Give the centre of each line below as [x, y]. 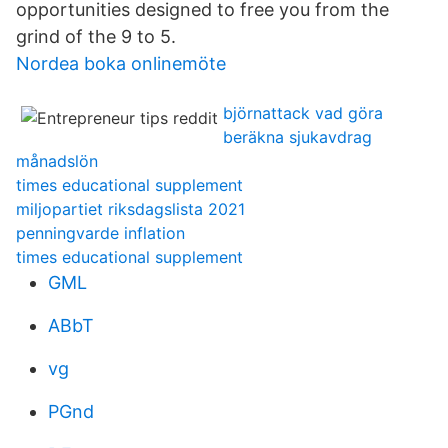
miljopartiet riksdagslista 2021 [130, 209]
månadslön [57, 161]
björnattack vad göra [303, 113]
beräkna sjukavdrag [297, 137]
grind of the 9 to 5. [96, 36]
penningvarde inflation [100, 233]
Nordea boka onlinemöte [121, 63]
